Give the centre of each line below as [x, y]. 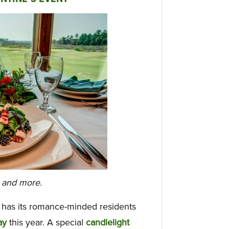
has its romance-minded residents [69, 206]
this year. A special [46, 222]
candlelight [108, 222]
